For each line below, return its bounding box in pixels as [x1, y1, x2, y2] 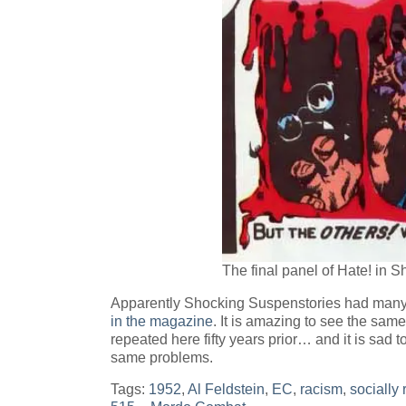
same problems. [111, 350, 213, 365]
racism [300, 382, 343, 397]
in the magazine [111, 314, 213, 329]
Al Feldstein [188, 382, 265, 397]
